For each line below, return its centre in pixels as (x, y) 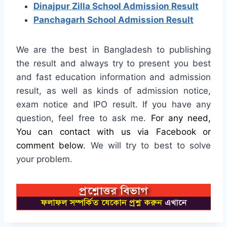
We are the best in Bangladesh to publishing (113, 49)
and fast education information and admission (113, 77)
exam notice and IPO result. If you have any (113, 104)
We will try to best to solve (148, 145)
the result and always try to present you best (113, 63)
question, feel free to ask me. (84, 118)
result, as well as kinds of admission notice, (113, 90)
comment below (50, 145)
